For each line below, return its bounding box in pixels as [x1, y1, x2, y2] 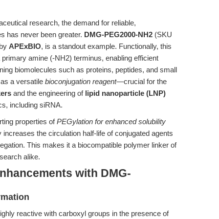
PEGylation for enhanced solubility [57, 117, 166, 126]
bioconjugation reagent [45, 77, 116, 86]
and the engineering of [11, 89, 85, 97]
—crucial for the [116, 77, 167, 86]
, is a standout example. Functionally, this [41, 42, 172, 50]
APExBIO [9, 42, 41, 50]
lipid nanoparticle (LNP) [85, 89, 166, 97]
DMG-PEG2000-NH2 [84, 30, 153, 39]
